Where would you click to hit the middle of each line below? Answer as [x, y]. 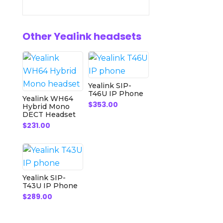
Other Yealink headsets [82, 36]
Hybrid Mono [46, 107]
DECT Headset [49, 114]
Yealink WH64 [48, 99]
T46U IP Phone [116, 94]
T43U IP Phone [50, 186]
